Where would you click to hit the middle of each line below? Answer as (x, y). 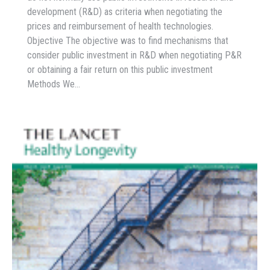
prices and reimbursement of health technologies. (120, 27)
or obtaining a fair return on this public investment (120, 70)
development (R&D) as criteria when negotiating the (125, 12)
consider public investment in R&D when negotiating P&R (134, 55)
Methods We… (54, 84)
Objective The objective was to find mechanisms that (128, 41)
